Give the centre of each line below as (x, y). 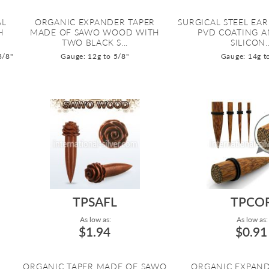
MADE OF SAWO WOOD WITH (95, 32)
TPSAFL (95, 202)
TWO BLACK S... (95, 43)
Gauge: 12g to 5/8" (95, 56)
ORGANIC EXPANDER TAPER (95, 22)
